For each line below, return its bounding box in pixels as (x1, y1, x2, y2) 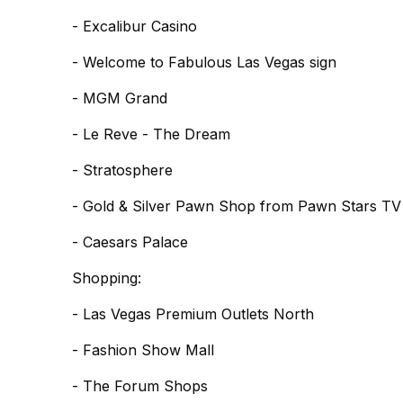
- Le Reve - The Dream (72, 125, 230, 143)
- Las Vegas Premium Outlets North (72, 305, 314, 323)
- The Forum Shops (72, 377, 208, 395)
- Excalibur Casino (72, 17, 197, 35)
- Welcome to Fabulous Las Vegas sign (72, 53, 336, 71)
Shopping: (72, 269, 141, 287)
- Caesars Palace (72, 233, 188, 251)
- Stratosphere (72, 161, 173, 179)
